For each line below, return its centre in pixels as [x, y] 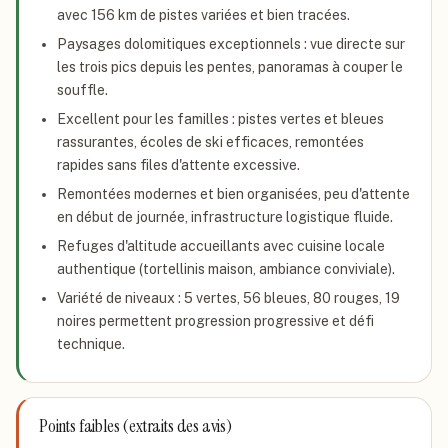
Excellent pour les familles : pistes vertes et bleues [220, 119]
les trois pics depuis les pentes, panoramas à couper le [230, 67]
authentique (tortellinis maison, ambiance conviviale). [226, 269]
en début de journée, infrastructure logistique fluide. [225, 217]
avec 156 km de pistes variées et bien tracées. [203, 15]
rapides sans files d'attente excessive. [178, 165]
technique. [91, 344]
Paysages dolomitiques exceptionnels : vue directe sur [231, 44]
